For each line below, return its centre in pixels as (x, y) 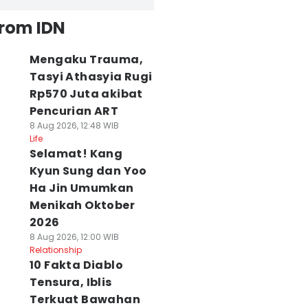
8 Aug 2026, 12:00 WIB (74, 237)
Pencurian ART (74, 111)
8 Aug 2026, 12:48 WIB (74, 125)
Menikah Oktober (82, 205)
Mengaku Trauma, (86, 59)
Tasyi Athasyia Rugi (91, 77)
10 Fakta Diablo (76, 265)
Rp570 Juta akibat (86, 94)
